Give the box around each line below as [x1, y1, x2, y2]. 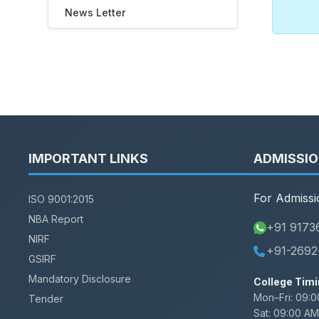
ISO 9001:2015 [28, 193, 94, 205]
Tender [28, 293, 63, 305]
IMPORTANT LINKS [28, 151, 148, 166]
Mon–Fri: [253, 291, 293, 303]
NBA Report [28, 213, 83, 225]
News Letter [65, 6, 126, 19]
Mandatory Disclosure [28, 273, 131, 285]
